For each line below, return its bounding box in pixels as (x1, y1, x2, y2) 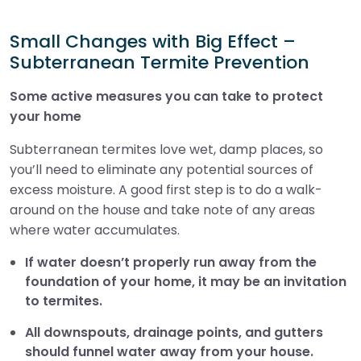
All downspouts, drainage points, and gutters (25, 322, 324, 342)
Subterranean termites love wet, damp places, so (10, 139, 323, 159)
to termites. (25, 291, 103, 310)
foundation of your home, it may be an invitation (25, 272, 347, 291)
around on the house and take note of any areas (10, 200, 315, 219)
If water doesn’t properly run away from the (25, 252, 317, 272)
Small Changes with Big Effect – (10, 28, 296, 54)
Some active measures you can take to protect (10, 86, 323, 106)
